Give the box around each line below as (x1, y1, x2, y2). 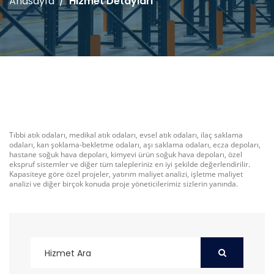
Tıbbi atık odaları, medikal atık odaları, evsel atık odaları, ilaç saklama (9, 130, 243, 140)
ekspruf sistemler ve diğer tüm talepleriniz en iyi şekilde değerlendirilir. (9, 159, 250, 169)
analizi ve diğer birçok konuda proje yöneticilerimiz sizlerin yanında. (9, 179, 238, 189)
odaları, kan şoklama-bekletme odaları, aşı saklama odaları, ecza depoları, (9, 139, 261, 150)
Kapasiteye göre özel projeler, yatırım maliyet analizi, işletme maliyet (9, 169, 243, 179)
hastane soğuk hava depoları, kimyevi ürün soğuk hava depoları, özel (9, 149, 242, 160)
